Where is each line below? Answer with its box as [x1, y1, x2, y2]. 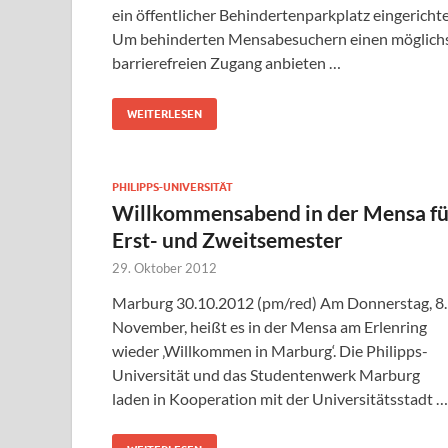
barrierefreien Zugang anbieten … [112, 53, 341, 73]
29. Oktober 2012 [112, 260, 217, 277]
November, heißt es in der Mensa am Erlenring [112, 317, 427, 337]
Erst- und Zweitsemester [112, 227, 343, 253]
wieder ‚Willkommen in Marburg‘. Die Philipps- [112, 341, 428, 361]
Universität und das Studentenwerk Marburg [112, 365, 420, 385]
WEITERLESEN [127, 107, 202, 122]
